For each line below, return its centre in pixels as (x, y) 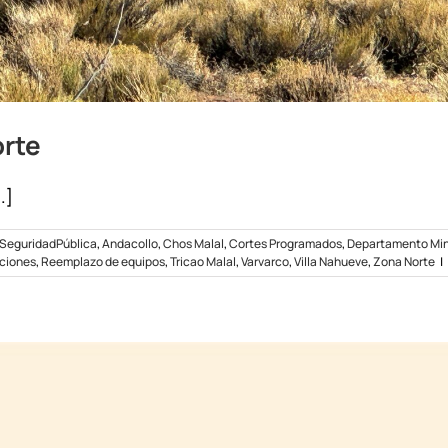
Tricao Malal (203, 261)
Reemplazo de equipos (103, 261)
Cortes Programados (285, 243)
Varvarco (265, 261)
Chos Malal (193, 243)
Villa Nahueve (331, 261)
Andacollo (130, 243)
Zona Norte (404, 261)
